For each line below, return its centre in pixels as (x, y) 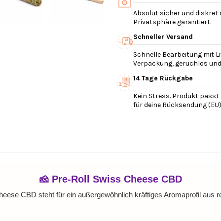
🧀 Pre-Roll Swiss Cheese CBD (110, 179)
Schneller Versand (163, 37)
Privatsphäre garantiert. (172, 22)
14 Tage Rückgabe (163, 78)
